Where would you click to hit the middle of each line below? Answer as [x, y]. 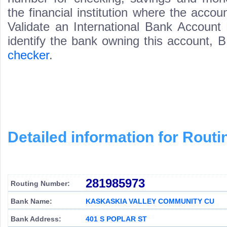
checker [28, 55]
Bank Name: [31, 201]
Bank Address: [36, 219]
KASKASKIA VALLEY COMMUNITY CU [150, 201]
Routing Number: [40, 183]
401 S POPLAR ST [116, 219]
